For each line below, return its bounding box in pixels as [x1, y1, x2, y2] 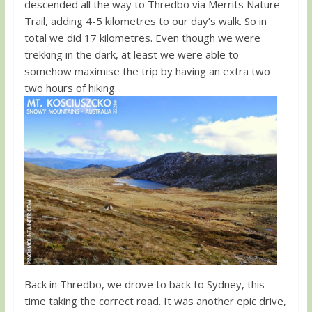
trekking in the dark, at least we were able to [24, 47, 239, 61]
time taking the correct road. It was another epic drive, [24, 293, 286, 308]
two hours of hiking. [24, 80, 117, 95]
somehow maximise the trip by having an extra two [24, 63, 270, 78]
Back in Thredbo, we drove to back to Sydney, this [24, 276, 265, 291]
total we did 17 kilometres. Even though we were [24, 30, 260, 45]
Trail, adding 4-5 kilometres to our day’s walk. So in [24, 13, 267, 28]
